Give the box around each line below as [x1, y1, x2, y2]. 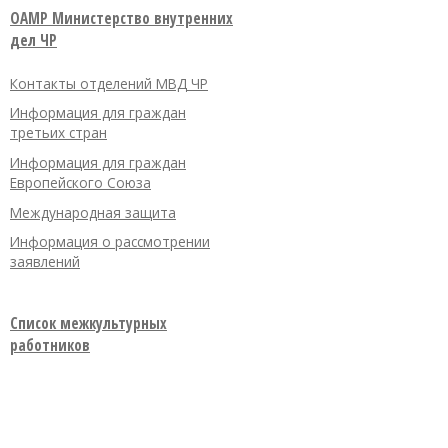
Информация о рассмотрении [10, 232, 210, 252]
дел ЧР [10, 29, 57, 50]
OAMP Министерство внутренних [10, 7, 233, 28]
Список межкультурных [10, 312, 167, 333]
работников [10, 334, 90, 355]
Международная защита [10, 202, 176, 222]
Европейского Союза [10, 172, 151, 192]
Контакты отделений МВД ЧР [10, 73, 208, 93]
